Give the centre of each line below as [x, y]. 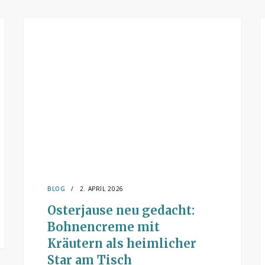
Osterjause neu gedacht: [121, 210]
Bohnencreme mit [104, 227]
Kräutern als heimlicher [122, 243]
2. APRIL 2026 [102, 189]
